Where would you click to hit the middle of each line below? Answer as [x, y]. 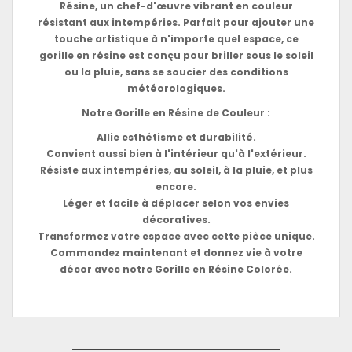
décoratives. [176, 219]
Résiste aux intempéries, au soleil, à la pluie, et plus [176, 170]
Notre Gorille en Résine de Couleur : [176, 112]
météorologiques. [176, 88]
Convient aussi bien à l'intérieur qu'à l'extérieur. [176, 153]
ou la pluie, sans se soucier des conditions [176, 71]
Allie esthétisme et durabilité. [176, 137]
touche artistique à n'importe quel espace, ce [176, 38]
